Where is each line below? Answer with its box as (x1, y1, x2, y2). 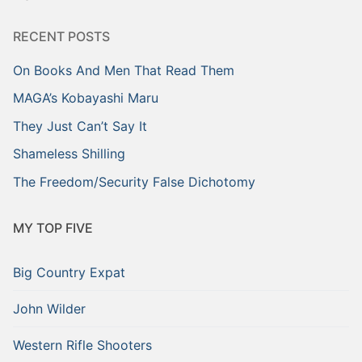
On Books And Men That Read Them (13, 61, 234, 78)
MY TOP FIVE (13, 219, 93, 236)
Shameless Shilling (13, 145, 125, 162)
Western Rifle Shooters (13, 336, 152, 353)
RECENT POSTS (13, 27, 110, 44)
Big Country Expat (13, 263, 125, 280)
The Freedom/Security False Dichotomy (13, 173, 255, 190)
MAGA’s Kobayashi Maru (13, 90, 158, 107)
